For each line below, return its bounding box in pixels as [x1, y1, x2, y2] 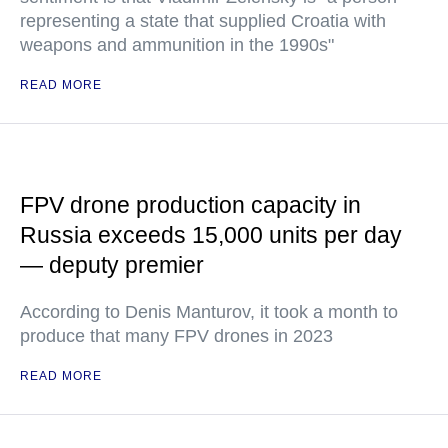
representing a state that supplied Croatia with [20, 11, 386, 31]
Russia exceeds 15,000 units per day [20, 222, 402, 248]
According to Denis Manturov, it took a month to [20, 302, 398, 322]
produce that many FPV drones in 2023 [20, 326, 333, 346]
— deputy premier [20, 252, 204, 278]
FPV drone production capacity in [20, 192, 361, 218]
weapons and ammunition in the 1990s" [20, 35, 334, 55]
